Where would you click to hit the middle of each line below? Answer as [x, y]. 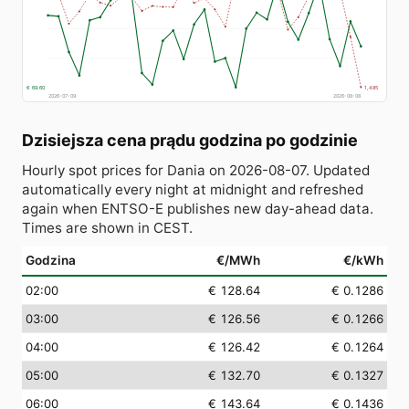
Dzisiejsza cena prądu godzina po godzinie [190, 140]
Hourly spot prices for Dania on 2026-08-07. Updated [196, 170]
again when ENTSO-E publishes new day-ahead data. [198, 208]
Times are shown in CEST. [107, 227]
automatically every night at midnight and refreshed [193, 189]
